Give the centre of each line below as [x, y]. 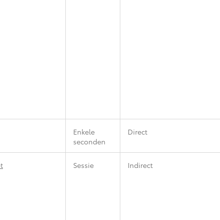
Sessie [83, 165]
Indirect [140, 165]
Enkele [84, 131]
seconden [89, 141]
